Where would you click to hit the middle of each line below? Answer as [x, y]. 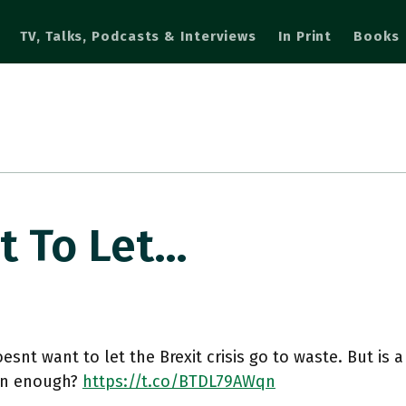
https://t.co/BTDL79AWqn [179, 382]
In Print [305, 36]
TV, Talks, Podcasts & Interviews [139, 36]
